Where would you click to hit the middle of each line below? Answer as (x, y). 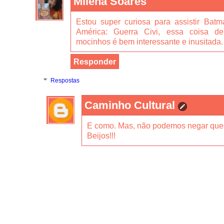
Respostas (65, 81)
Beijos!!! (101, 135)
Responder (95, 62)
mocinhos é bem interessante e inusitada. (149, 42)
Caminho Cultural (130, 105)
